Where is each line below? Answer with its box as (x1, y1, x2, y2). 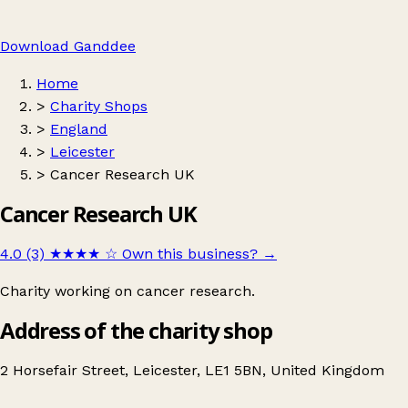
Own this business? (122, 244, 258, 262)
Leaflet (209, 380, 245, 396)
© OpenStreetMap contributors (250, 380, 403, 396)
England (50, 120, 107, 138)
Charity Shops (50, 97, 148, 115)
